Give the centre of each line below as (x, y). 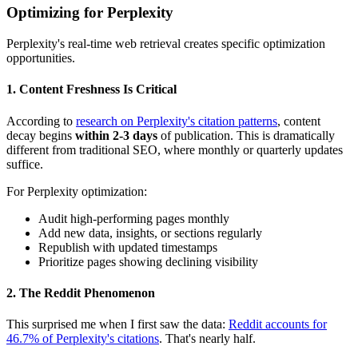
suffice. (25, 164)
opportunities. (41, 58)
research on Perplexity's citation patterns (177, 121)
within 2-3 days (116, 135)
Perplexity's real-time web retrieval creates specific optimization (166, 43)
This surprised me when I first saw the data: (117, 324)
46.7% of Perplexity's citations (83, 339)
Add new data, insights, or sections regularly (150, 233)
